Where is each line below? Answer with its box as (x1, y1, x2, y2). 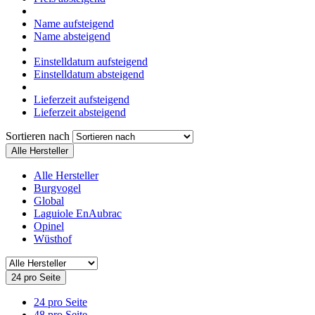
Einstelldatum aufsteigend (34, 55, 148, 67)
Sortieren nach (6, 129, 72, 142)
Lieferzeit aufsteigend (34, 93, 129, 105)
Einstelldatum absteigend (34, 67, 144, 80)
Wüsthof (34, 232, 72, 245)
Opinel (34, 219, 64, 232)
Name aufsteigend (34, 17, 114, 30)
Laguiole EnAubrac (34, 207, 122, 219)
